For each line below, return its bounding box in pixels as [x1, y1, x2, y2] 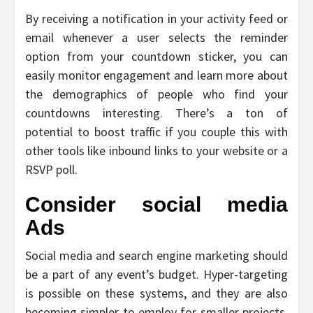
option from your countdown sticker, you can [25, 48, 288, 64]
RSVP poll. [25, 161, 78, 177]
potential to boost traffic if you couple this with [25, 123, 288, 140]
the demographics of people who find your [25, 85, 288, 102]
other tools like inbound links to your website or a [25, 142, 288, 159]
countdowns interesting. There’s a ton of [25, 104, 288, 121]
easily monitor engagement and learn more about [25, 66, 288, 83]
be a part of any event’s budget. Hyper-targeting [25, 265, 288, 282]
